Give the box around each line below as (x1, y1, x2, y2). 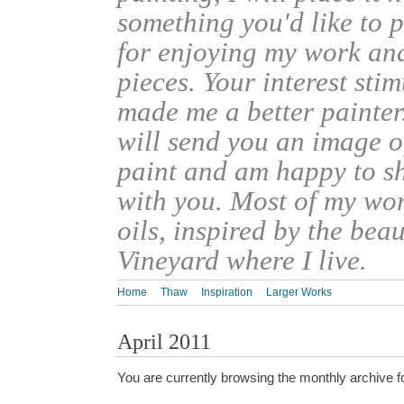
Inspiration (201, 286, 252, 299)
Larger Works (266, 286, 332, 299)
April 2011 (117, 328, 211, 353)
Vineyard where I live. (117, 243, 367, 276)
